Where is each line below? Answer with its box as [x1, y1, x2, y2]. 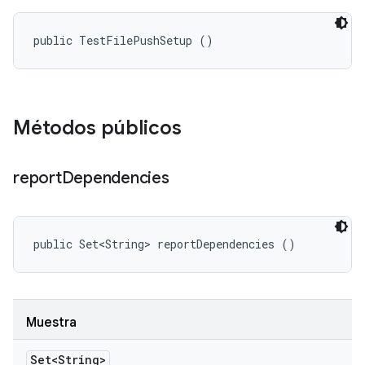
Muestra [26, 314, 77, 331]
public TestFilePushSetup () [33, 33, 213, 48]
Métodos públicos [13, 116, 182, 140]
